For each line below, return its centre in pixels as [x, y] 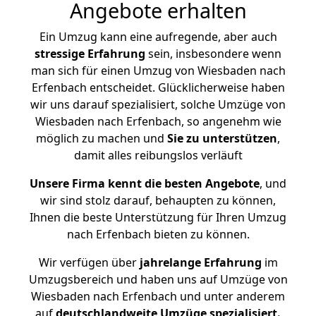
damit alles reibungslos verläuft [158, 155]
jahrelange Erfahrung [199, 262]
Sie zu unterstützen [222, 138]
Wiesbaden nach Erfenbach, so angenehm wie [158, 121]
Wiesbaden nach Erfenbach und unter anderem [158, 296]
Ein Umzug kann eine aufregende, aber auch [158, 37]
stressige [60, 54]
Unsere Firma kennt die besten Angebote [145, 183]
